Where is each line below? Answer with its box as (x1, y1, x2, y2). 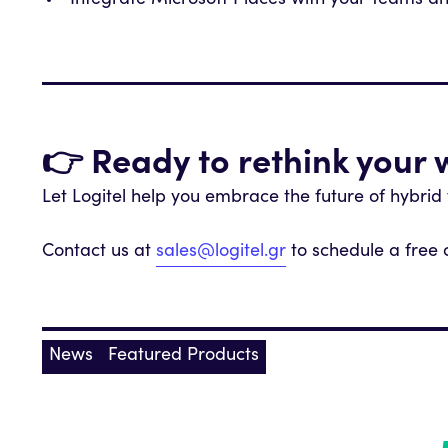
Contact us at (42, 242, 156, 261)
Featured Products (107, 347, 259, 366)
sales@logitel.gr (156, 242, 286, 261)
